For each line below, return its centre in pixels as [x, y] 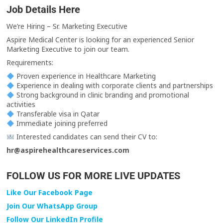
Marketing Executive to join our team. [68, 49]
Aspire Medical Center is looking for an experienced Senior [101, 40]
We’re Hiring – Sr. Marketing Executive [67, 26]
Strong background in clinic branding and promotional [102, 95]
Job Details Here [44, 10]
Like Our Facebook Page [50, 193]
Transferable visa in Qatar [57, 114]
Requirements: [30, 63]
